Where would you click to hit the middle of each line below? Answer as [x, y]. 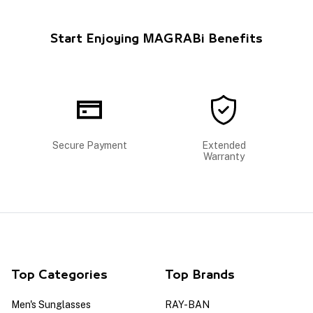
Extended [224, 145]
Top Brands [200, 275]
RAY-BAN [187, 304]
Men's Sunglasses [51, 304]
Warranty [224, 156]
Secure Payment [89, 145]
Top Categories [59, 275]
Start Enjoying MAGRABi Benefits [156, 39]
